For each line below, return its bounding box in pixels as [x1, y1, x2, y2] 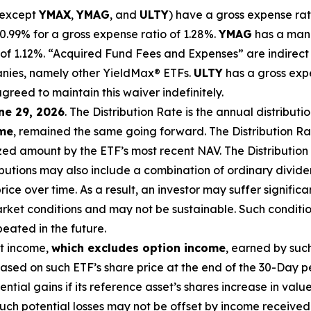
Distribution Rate [92, 105, 183, 119]
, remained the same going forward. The [13, 124, 232, 139]
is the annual [183, 105, 256, 119]
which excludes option [51, 241, 184, 255]
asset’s [145, 280, 181, 294]
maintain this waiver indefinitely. [52, 85, 224, 100]
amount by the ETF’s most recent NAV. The [17, 144, 247, 158]
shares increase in [181, 280, 282, 294]
